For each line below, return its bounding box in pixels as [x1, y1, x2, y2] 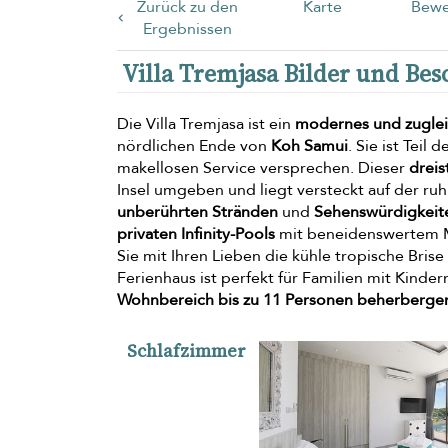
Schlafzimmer [127, 337, 246, 363]
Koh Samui [271, 134, 348, 157]
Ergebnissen [143, 17, 233, 40]
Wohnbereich [117, 288, 214, 311]
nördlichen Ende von [117, 134, 271, 157]
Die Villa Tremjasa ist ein [117, 112, 295, 135]
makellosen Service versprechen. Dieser [117, 156, 409, 179]
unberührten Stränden [117, 200, 278, 223]
